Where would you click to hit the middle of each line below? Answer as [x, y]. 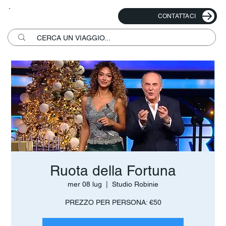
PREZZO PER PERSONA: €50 [113, 203]
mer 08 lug [85, 184]
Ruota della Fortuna [113, 171]
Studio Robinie [135, 184]
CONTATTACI [177, 16]
